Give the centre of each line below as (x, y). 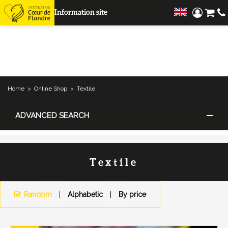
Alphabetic (85, 194)
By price (132, 194)
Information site (81, 12)
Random (38, 194)
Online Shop (51, 88)
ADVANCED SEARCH (52, 115)
